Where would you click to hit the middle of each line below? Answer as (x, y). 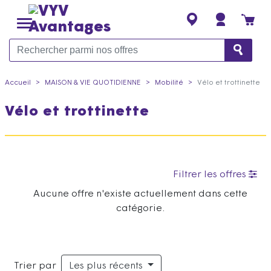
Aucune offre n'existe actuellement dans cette (140, 194)
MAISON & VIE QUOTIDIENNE (93, 83)
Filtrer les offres (211, 175)
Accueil (18, 83)
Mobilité (169, 83)
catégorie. (140, 209)
